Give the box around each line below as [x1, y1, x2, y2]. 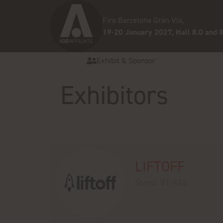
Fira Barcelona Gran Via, [102, 14, 184, 25]
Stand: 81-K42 [134, 177, 187, 189]
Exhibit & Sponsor [97, 55, 156, 66]
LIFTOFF [134, 157, 185, 176]
